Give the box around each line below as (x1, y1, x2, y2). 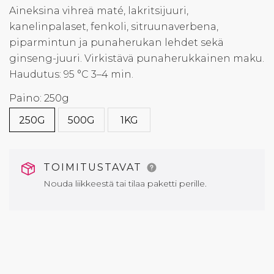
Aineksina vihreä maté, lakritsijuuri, (9, 5, 188, 17)
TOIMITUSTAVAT (43, 161, 146, 173)
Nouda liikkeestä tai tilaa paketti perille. (43, 178, 207, 190)
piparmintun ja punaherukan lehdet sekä (9, 37, 224, 48)
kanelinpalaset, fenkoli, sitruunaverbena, (9, 21, 218, 32)
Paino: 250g (9, 92, 69, 104)
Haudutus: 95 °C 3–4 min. (9, 68, 133, 80)
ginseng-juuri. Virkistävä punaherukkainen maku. (9, 53, 264, 64)
